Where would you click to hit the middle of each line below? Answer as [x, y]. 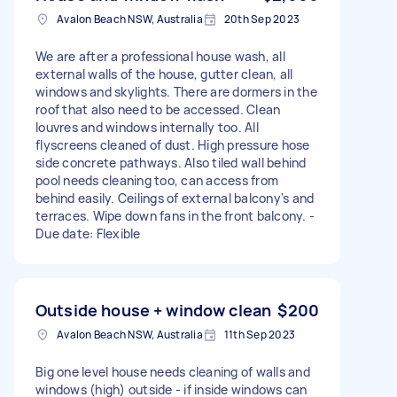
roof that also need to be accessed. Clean [158, 109]
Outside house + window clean [154, 310]
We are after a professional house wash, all [160, 56]
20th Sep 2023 [261, 19]
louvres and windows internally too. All [147, 127]
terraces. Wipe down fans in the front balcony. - [175, 215]
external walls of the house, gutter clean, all [164, 74]
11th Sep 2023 [259, 334]
